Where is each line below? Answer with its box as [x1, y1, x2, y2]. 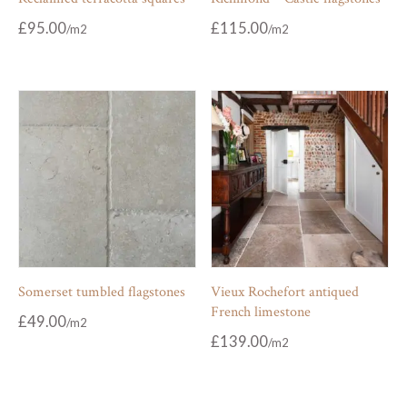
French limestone [211, 302, 312, 322]
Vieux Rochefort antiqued [211, 282, 360, 302]
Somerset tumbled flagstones [18, 282, 185, 302]
